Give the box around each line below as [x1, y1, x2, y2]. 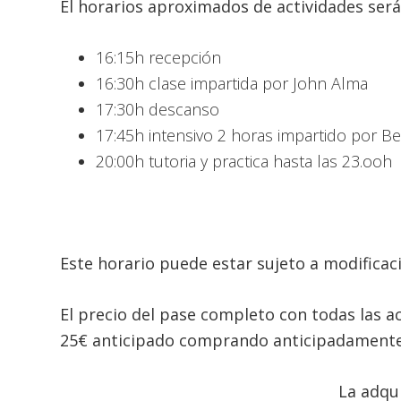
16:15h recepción [96, 47, 222, 69]
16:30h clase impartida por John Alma [96, 73, 369, 95]
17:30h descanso [96, 98, 220, 121]
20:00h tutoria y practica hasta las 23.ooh [96, 150, 393, 173]
